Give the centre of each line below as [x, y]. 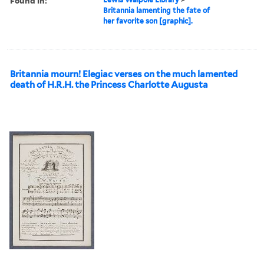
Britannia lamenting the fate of [157, 10]
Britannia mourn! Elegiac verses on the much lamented [124, 74]
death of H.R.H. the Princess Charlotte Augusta [109, 85]
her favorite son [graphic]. [148, 21]
